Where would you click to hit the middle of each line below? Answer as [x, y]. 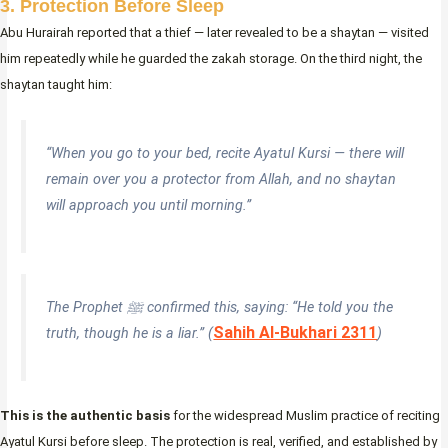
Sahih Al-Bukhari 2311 [295, 333]
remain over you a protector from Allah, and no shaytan [221, 178]
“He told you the [343, 307]
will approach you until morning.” [149, 204]
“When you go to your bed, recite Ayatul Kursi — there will [225, 152]
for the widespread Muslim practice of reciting [305, 415]
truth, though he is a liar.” [125, 333]
